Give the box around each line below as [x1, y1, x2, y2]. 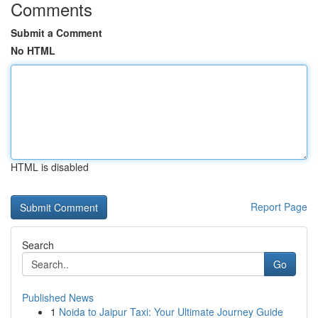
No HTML [11, 43, 55, 57]
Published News [22, 290, 94, 305]
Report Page [251, 199, 307, 214]
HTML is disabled [11, 160, 89, 174]
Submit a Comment [11, 26, 102, 40]
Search [22, 238, 54, 252]
